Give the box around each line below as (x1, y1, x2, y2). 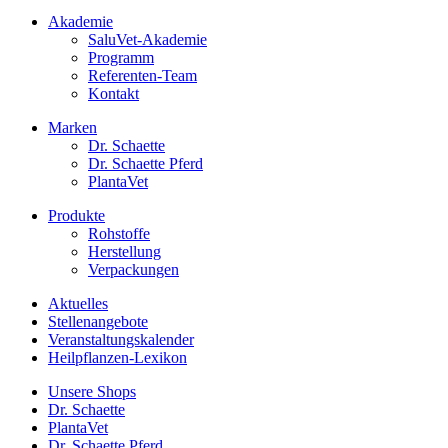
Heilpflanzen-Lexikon (48, 348, 187, 366)
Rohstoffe (88, 224, 150, 242)
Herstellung (88, 242, 161, 260)
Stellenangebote (48, 312, 148, 330)
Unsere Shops (48, 382, 136, 400)
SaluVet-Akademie (88, 30, 207, 48)
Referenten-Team (88, 66, 197, 84)
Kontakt (88, 84, 139, 102)
